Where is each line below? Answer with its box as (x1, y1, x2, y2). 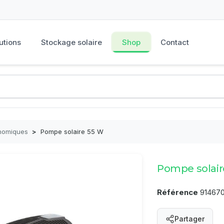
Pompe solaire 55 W (40, 127, 103, 135)
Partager (174, 214, 204, 223)
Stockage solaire (41, 37, 102, 47)
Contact (160, 37, 189, 47)
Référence (157, 187, 198, 197)
